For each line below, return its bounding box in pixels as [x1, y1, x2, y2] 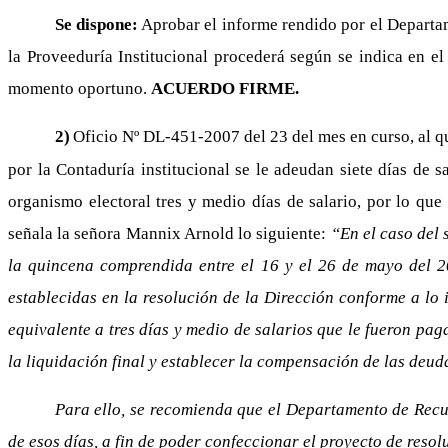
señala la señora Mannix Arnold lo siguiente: [8, 224, 331, 243]
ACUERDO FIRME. [151, 79, 299, 98]
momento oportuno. [8, 79, 151, 98]
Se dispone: [54, 15, 138, 34]
